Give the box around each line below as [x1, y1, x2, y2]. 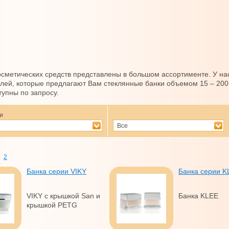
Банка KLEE [178, 192, 218, 200]
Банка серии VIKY [27, 167, 86, 175]
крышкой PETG [27, 201, 77, 209]
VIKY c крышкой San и [27, 192, 100, 200]
